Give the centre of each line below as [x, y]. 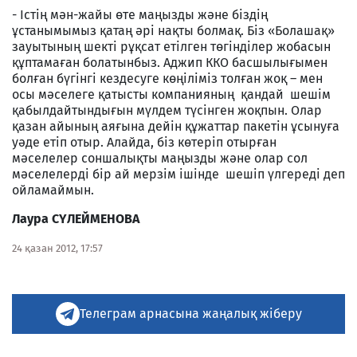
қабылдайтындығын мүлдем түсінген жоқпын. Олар [167, 110]
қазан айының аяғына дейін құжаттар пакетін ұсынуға [176, 126]
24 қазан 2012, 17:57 [57, 248]
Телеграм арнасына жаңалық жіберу [190, 313]
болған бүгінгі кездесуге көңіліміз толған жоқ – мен [167, 78]
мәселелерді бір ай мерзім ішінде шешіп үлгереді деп [178, 174]
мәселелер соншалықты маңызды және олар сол [160, 158]
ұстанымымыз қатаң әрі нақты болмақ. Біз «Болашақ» [173, 30]
